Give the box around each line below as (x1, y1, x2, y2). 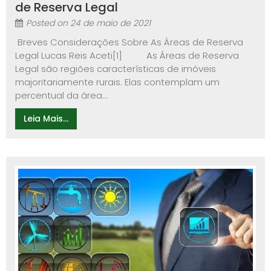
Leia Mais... (24, 113, 68, 125)
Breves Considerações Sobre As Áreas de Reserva (15, 36, 243, 49)
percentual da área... (15, 89, 108, 102)
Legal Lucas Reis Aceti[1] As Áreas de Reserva (15, 49, 239, 62)
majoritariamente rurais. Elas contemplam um (15, 76, 220, 89)
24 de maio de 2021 (70, 17, 151, 30)
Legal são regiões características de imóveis (15, 62, 216, 76)
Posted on (26, 17, 70, 30)
